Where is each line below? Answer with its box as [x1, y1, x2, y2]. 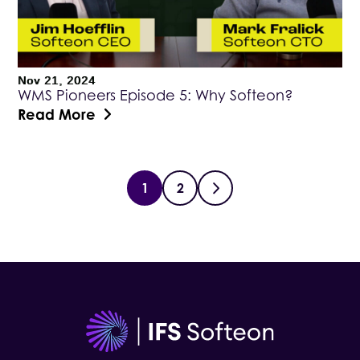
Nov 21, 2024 [18, 73, 96, 87]
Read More [18, 104, 96, 123]
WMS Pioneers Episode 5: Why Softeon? [18, 86, 294, 104]
